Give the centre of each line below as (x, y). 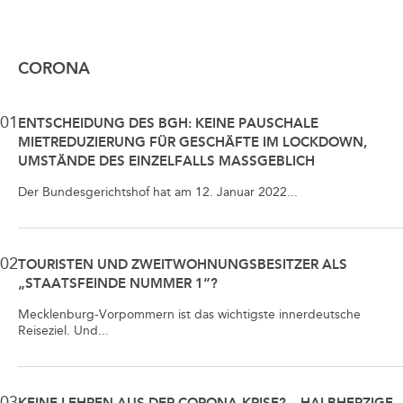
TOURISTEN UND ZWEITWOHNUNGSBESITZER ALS (183, 265)
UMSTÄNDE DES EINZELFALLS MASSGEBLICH (161, 161)
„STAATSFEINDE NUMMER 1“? (118, 284)
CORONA (54, 69)
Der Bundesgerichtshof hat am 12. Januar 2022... (158, 193)
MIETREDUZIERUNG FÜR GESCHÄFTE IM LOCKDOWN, (193, 143)
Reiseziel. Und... (63, 331)
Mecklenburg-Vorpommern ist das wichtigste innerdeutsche (189, 315)
